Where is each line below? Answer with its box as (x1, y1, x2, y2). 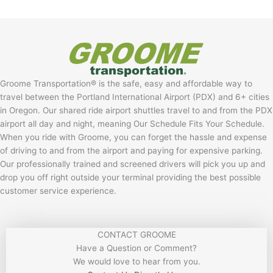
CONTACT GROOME (97, 229, 176, 239)
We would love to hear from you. (73, 256, 200, 266)
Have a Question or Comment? (76, 243, 197, 253)
